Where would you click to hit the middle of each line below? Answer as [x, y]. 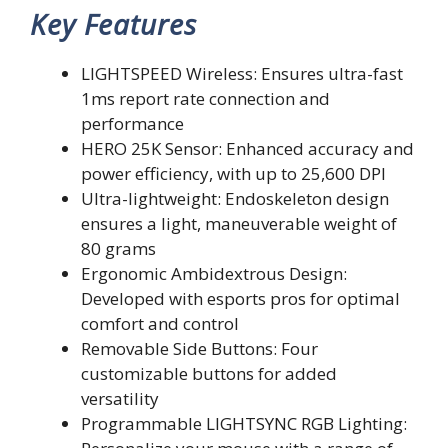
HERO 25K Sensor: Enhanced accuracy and [247, 148]
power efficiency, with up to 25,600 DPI [233, 173]
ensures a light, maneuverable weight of [239, 223]
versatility [120, 398]
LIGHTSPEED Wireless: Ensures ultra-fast [242, 73]
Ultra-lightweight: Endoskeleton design [235, 198]
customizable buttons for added [209, 373]
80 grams [118, 248]
